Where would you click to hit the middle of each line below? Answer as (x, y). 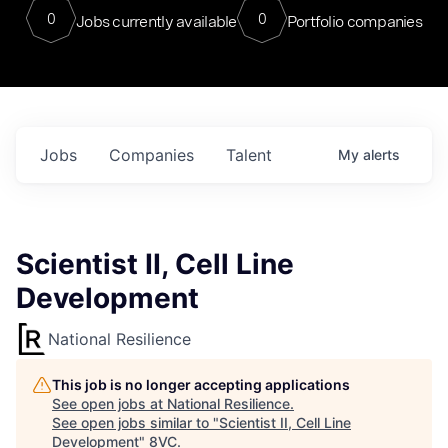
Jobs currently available (156, 21)
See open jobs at (109, 403)
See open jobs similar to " (135, 422)
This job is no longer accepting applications (201, 384)
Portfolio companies (354, 21)
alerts (381, 154)
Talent (249, 155)
